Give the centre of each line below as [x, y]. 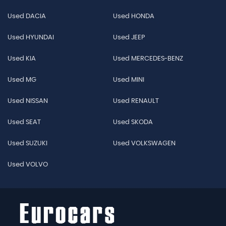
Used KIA [22, 59]
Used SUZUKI [27, 144]
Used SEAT [24, 122]
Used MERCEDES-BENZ [148, 59]
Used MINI [128, 80]
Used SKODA [133, 122]
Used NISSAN [28, 101]
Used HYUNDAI [31, 38]
